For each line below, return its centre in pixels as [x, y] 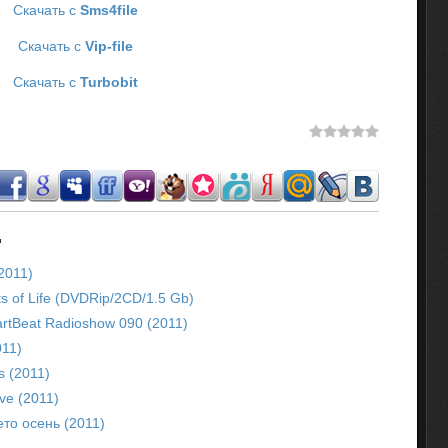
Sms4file [109, 10]
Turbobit [109, 82]
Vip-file [109, 46]
